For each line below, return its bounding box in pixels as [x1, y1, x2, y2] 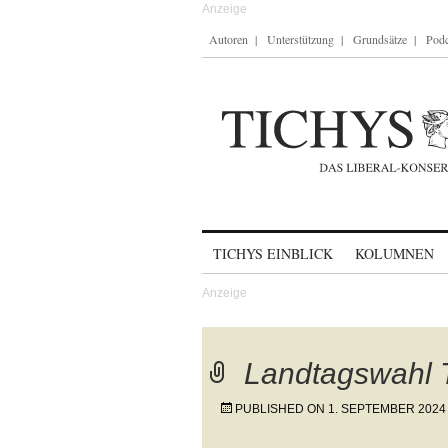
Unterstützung [267, 31, 334, 47]
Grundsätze [353, 31, 407, 47]
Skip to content [202, 236, 307, 253]
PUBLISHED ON [235, 402, 328, 416]
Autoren [209, 31, 248, 47]
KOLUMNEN [355, 244, 434, 263]
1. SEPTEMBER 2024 [328, 402, 446, 416]
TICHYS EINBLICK [213, 244, 333, 263]
